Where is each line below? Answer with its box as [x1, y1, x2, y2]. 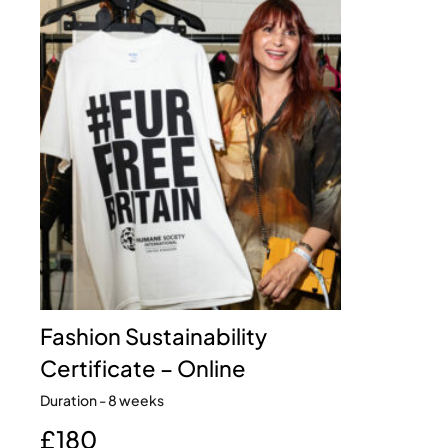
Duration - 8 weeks [40, 391, 164, 409]
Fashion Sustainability [40, 322, 267, 350]
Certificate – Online [40, 354, 246, 382]
